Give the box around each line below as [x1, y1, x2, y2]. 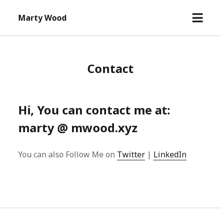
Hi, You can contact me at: [18, 102, 171, 118]
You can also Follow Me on [18, 149, 117, 160]
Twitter [117, 149, 146, 160]
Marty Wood [18, 12, 67, 23]
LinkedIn [153, 149, 187, 160]
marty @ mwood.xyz [18, 119, 138, 136]
